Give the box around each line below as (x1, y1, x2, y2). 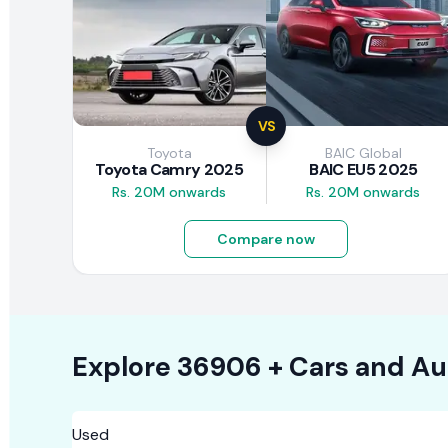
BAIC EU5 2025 (309, 159, 418, 181)
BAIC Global (324, 144, 402, 163)
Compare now (217, 230, 316, 249)
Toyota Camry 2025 (95, 159, 244, 181)
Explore (71, 349, 171, 385)
